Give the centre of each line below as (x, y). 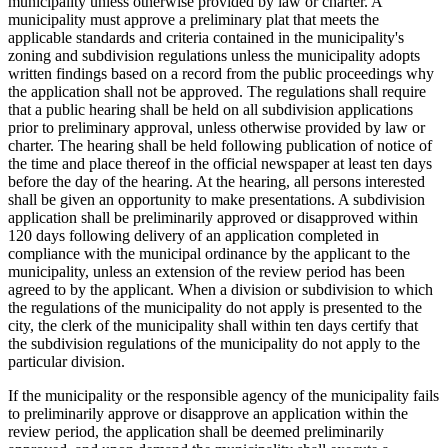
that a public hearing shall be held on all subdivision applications (210, 109)
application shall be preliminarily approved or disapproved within (213, 217)
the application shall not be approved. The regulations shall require (217, 91)
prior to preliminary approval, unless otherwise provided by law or (216, 127)
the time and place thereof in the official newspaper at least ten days (220, 163)
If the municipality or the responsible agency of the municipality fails (223, 395)
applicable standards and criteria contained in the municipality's (206, 37)
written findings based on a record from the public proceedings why (221, 73)
